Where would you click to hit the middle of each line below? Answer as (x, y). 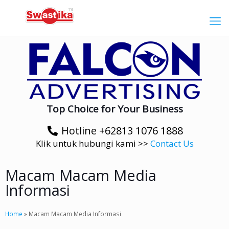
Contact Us (172, 144)
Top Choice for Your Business (114, 109)
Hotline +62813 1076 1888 (122, 131)
